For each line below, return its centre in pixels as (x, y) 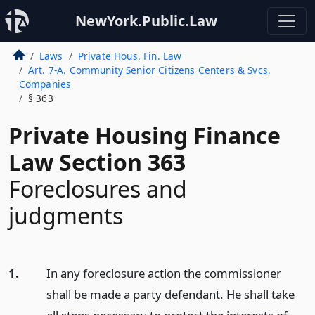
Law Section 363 (97, 162)
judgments (66, 216)
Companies (45, 84)
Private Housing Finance (144, 135)
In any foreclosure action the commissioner (163, 273)
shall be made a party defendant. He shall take (170, 294)
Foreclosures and (98, 189)
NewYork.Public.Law (146, 21)
